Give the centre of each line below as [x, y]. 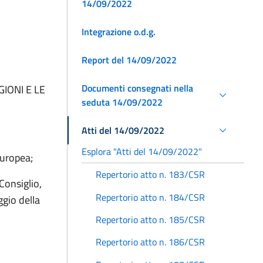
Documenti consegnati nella [137, 88]
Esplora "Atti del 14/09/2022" [142, 151]
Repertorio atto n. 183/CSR [150, 175]
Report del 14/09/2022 [129, 60]
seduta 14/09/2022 [122, 102]
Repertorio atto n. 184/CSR [150, 197]
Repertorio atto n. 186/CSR [150, 242]
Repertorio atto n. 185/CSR [150, 219]
